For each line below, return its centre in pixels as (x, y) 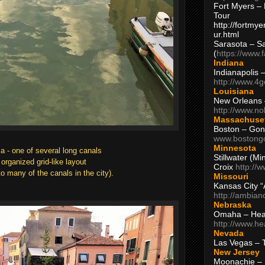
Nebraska (232, 204)
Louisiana (234, 91)
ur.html (226, 34)
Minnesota (235, 148)
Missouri (231, 176)
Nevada (229, 233)
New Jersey (237, 252)
